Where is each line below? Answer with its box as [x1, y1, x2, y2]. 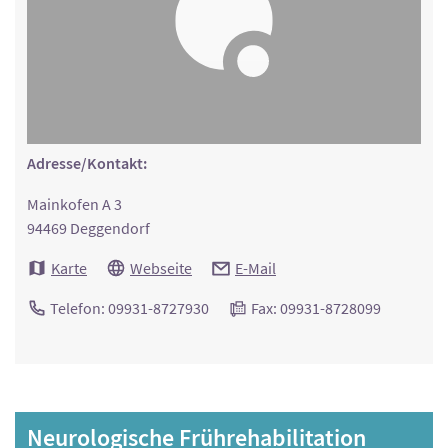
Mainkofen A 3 [27, 193, 122, 214]
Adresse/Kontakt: [27, 152, 147, 174]
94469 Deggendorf [27, 217, 150, 238]
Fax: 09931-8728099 [248, 297, 381, 318]
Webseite [130, 257, 192, 278]
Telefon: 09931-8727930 [47, 297, 209, 318]
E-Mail [235, 257, 276, 278]
